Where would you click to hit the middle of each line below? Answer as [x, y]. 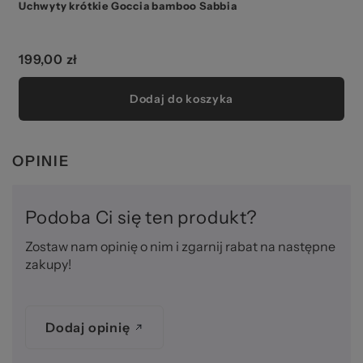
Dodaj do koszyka [181, 98]
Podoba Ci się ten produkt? [141, 217]
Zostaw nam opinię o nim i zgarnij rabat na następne [180, 246]
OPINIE [41, 161]
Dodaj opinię [88, 327]
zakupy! [48, 264]
